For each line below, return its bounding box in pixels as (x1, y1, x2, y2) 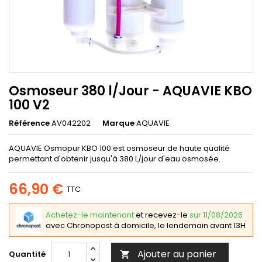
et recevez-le (134, 209, 189, 220)
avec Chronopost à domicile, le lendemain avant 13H (46, 219, 246, 231)
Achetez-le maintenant (51, 209, 134, 220)
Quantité (9, 249, 46, 260)
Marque (102, 117, 135, 129)
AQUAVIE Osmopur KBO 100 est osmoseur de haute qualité (9, 142, 230, 154)
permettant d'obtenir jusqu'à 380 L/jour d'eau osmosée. (9, 153, 220, 164)
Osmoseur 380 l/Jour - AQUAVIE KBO (9, 81, 252, 100)
